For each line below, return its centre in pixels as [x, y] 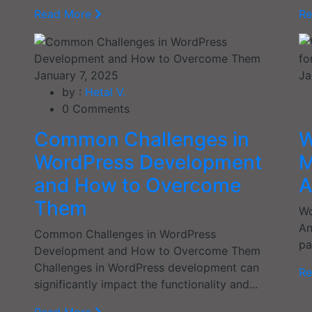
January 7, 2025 [76, 75]
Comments [99, 108]
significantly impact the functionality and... [146, 284]
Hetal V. [105, 92]
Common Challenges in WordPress [125, 234]
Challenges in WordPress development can [147, 267]
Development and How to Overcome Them [147, 250]
